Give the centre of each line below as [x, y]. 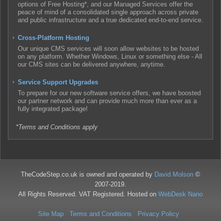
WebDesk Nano [181, 194]
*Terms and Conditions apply [57, 127]
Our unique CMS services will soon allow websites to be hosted [108, 48]
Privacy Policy [158, 214]
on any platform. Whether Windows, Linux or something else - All [110, 56]
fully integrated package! [53, 109]
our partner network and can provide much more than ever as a [107, 101]
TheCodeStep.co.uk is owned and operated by [88, 174]
